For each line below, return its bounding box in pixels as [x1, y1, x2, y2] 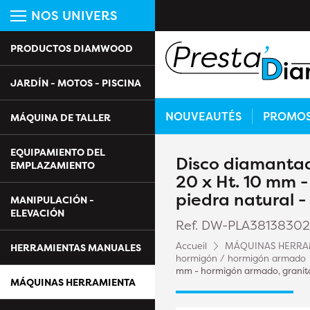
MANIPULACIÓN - [10, 193, 94, 206]
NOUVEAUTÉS [165, 109, 241, 125]
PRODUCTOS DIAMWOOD [10, 42, 133, 55]
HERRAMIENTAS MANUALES [10, 241, 141, 254]
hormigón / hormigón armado [176, 252, 306, 265]
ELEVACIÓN [10, 206, 64, 219]
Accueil [176, 239, 207, 253]
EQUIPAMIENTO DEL [10, 145, 105, 158]
